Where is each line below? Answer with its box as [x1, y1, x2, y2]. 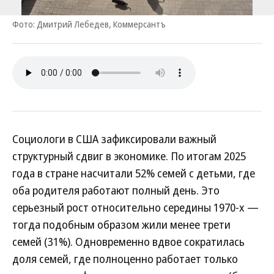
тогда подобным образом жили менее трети [12, 217, 231, 232]
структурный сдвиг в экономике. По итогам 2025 [12, 149, 246, 163]
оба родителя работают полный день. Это [12, 183, 220, 198]
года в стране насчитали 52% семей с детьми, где [12, 166, 255, 180]
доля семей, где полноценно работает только [12, 251, 238, 266]
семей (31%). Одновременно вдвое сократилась [12, 234, 245, 249]
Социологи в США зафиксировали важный [12, 131, 217, 146]
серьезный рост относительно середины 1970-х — [12, 200, 259, 215]
